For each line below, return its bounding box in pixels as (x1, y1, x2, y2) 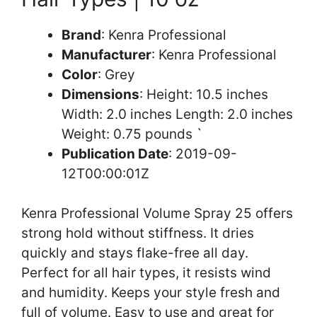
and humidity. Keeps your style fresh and (21, 284, 280, 301)
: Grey (98, 66, 135, 83)
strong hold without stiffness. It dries (21, 225, 254, 242)
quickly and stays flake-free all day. (21, 245, 248, 262)
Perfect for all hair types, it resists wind (21, 265, 271, 282)
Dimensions (62, 86, 139, 103)
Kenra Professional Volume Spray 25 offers (21, 205, 293, 222)
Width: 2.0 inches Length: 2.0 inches (62, 105, 293, 122)
